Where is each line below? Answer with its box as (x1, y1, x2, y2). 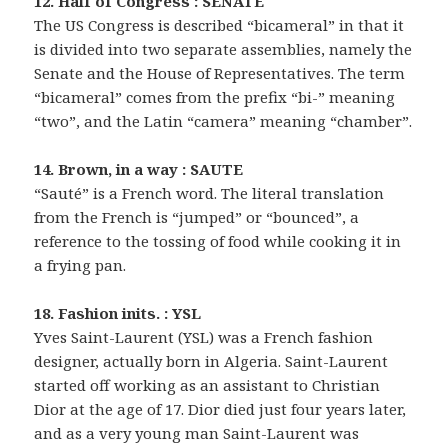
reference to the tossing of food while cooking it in (34, 231, 402, 252)
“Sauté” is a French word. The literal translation (34, 183, 385, 204)
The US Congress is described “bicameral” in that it (34, 15, 405, 36)
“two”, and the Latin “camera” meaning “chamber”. (34, 111, 413, 132)
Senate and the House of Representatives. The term (34, 63, 406, 84)
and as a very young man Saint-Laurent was (34, 423, 360, 444)
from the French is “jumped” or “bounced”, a (34, 207, 360, 228)
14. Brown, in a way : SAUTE (34, 159, 244, 180)
